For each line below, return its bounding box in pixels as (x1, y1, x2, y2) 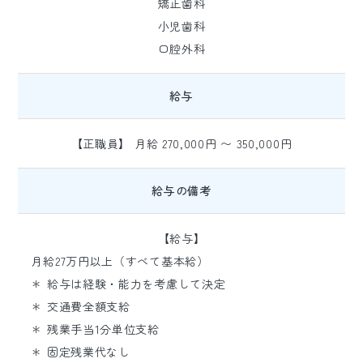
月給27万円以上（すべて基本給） (31, 253, 209, 269)
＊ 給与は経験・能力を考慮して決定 (31, 275, 226, 292)
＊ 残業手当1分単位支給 (31, 321, 160, 337)
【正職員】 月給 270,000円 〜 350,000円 (70, 135, 293, 152)
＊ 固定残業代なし (31, 344, 130, 360)
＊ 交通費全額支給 (31, 298, 130, 314)
